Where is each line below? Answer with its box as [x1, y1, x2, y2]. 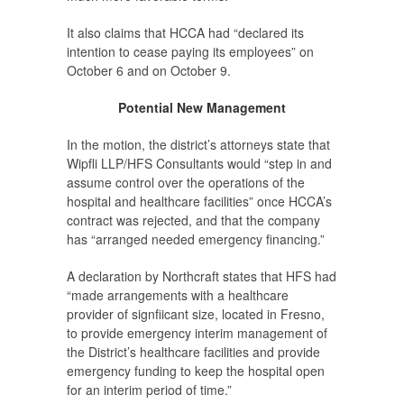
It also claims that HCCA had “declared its [67, 23, 304, 42]
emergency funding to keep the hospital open [67, 362, 325, 381]
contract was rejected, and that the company [67, 211, 320, 230]
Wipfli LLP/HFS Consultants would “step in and [67, 154, 332, 173]
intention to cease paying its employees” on [67, 42, 314, 61]
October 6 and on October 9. [67, 61, 231, 80]
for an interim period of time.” [67, 381, 232, 399]
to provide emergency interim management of [67, 324, 327, 343]
